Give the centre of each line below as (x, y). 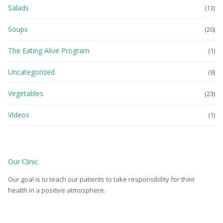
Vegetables (26, 94)
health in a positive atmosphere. (57, 190)
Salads (18, 8)
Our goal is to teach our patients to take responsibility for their (102, 179)
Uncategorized (31, 72)
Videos (19, 115)
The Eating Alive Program (49, 51)
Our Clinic (23, 162)
